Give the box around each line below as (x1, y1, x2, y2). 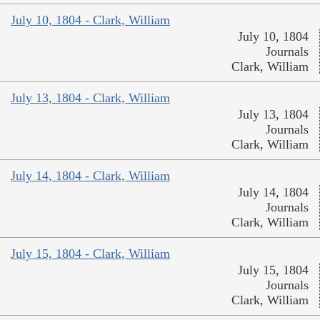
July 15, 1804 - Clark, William (11, 246, 170, 261)
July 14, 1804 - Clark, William (11, 168, 170, 183)
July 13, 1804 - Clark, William (11, 90, 170, 105)
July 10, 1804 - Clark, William (11, 12, 170, 27)
